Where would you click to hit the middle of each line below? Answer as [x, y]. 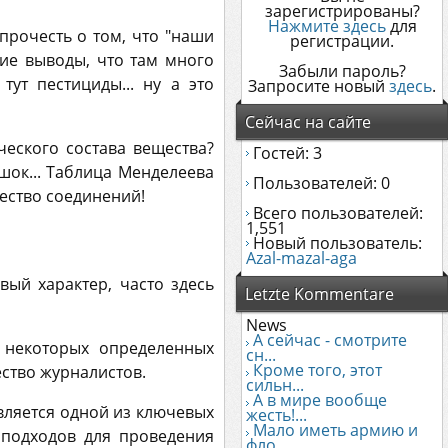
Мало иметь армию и [335, 430]
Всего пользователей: [336, 213]
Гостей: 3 [285, 153]
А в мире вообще [320, 400]
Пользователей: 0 [319, 183]
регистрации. [342, 41]
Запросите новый [318, 86]
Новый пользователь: [335, 243]
